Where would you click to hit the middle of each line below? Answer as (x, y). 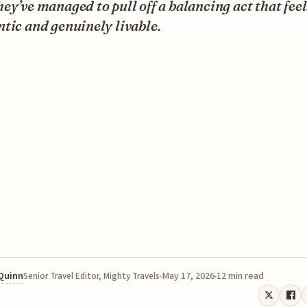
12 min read (240, 276)
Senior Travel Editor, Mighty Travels (91, 276)
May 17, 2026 (188, 276)
